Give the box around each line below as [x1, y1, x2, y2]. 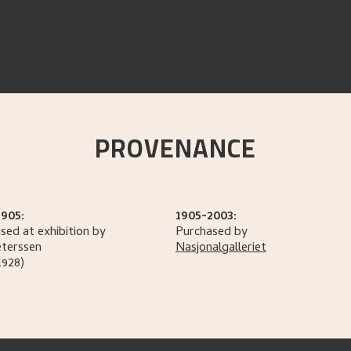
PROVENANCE [95, 125, 256, 172]
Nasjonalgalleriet [175, 238, 266, 259]
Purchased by [175, 223, 248, 243]
